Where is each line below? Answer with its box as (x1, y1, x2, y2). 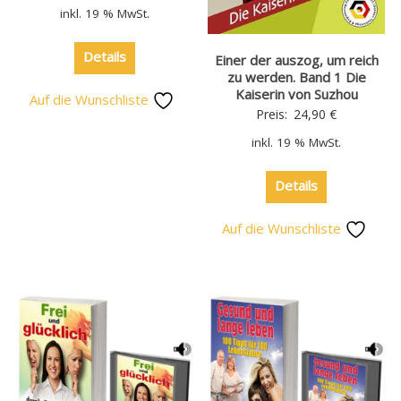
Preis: (256, 105, 292, 123)
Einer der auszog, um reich (214, 50, 379, 69)
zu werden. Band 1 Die (226, 67, 366, 86)
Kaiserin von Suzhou (235, 84, 358, 103)
